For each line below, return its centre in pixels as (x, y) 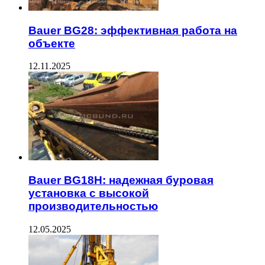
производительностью (93, 206)
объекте (52, 43)
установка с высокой (89, 193)
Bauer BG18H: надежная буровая (121, 180)
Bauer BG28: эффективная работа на (133, 30)
